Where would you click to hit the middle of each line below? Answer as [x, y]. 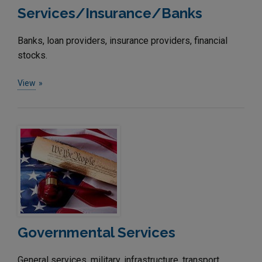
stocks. [32, 55]
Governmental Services [96, 232]
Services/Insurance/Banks [110, 13]
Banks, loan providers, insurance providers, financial [123, 40]
